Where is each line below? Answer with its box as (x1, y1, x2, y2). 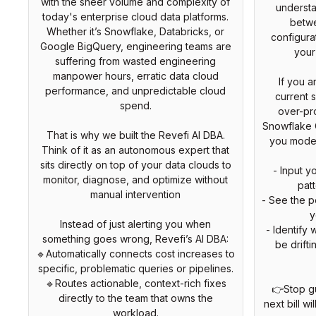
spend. (119, 99, 152, 111)
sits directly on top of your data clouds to (39, 158, 231, 171)
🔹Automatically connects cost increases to (36, 247, 235, 260)
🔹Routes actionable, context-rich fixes (44, 276, 226, 289)
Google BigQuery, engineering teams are (39, 39, 231, 52)
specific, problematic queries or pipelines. (37, 262, 233, 274)
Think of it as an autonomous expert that (42, 143, 229, 156)
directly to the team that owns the (58, 291, 213, 304)
